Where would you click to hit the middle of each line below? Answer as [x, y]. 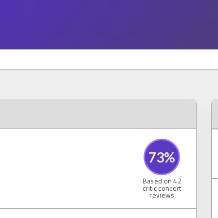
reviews [162, 195]
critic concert [162, 188]
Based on [158, 181]
